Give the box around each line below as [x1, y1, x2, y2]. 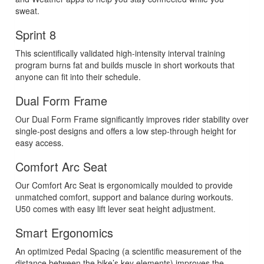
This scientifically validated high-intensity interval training [15, 47, 225, 60]
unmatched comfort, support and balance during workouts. [15, 191, 233, 203]
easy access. [15, 137, 64, 149]
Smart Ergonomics [15, 224, 113, 242]
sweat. [15, 5, 39, 17]
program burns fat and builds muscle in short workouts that [15, 59, 235, 71]
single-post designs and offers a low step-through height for [15, 125, 236, 137]
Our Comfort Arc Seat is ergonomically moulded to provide [15, 179, 233, 192]
